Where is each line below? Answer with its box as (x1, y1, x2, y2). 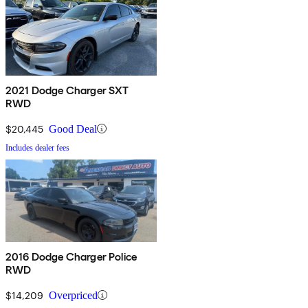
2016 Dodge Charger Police (5, 250, 137, 263)
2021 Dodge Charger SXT (5, 83, 129, 97)
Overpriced (49, 289, 98, 301)
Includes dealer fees (5, 142, 69, 153)
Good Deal (49, 122, 97, 135)
